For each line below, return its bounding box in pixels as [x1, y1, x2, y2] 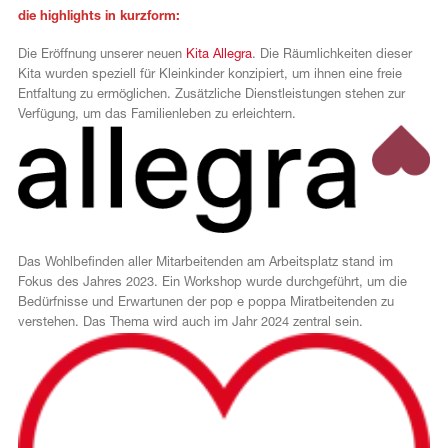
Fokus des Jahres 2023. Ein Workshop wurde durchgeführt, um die [17, 275, 407, 289]
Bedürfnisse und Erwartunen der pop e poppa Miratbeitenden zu [17, 295, 394, 309]
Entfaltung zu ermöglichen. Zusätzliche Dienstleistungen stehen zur [17, 88, 405, 102]
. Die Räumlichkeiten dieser [251, 48, 412, 62]
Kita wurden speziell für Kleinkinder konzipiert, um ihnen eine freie [17, 68, 402, 82]
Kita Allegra [185, 48, 252, 62]
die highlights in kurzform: [17, 10, 180, 24]
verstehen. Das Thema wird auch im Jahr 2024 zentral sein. [17, 315, 363, 329]
